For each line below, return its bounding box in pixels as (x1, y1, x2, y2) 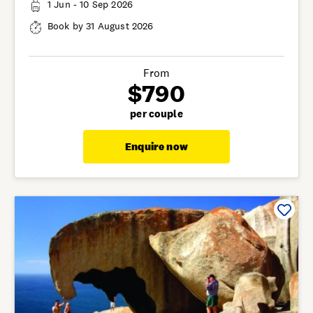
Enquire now (125, 140, 188, 154)
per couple (130, 107, 183, 121)
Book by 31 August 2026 (48, 20, 154, 33)
